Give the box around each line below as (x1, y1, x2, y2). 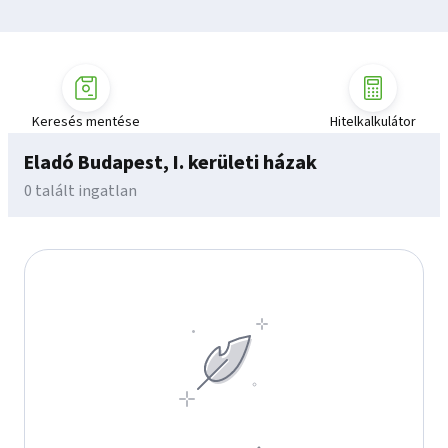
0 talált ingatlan (24, 180, 137, 202)
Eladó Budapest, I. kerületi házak (24, 149, 317, 177)
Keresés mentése (32, 112, 140, 132)
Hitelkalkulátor (330, 112, 416, 132)
